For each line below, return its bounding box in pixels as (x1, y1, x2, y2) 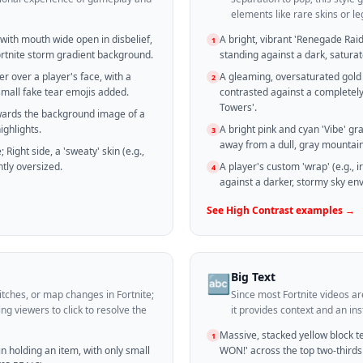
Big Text (231, 269, 275, 285)
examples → (293, 203, 355, 218)
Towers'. (220, 100, 257, 115)
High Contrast (226, 203, 293, 218)
